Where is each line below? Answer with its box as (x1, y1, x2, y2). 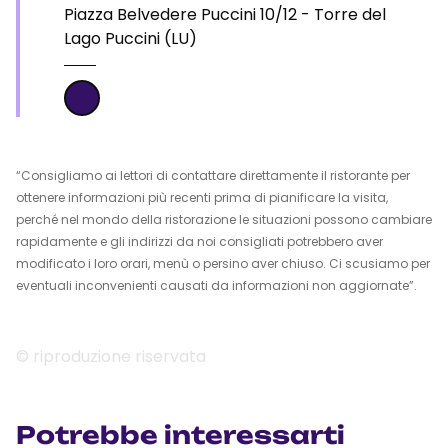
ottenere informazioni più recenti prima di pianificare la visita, (16, 189, 388, 206)
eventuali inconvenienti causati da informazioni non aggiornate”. (16, 277, 417, 294)
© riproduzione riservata (16, 345, 206, 368)
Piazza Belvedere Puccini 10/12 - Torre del (64, 3, 386, 26)
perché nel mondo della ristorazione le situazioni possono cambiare (16, 211, 432, 228)
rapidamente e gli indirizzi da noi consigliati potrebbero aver (16, 233, 383, 250)
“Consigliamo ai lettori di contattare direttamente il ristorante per (16, 167, 410, 184)
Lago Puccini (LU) (64, 27, 197, 50)
